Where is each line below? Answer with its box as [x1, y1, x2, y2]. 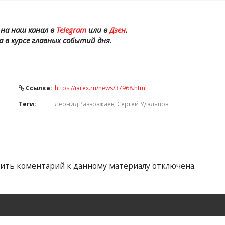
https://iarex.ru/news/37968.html [55, 84, 147, 92]
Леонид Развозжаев [55, 100, 114, 108]
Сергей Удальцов [117, 100, 168, 108]
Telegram [56, 25, 86, 35]
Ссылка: [24, 84, 52, 92]
